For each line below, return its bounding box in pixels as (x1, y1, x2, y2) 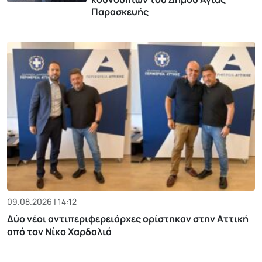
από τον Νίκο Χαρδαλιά (7, 225, 112, 238)
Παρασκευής (91, 5, 149, 19)
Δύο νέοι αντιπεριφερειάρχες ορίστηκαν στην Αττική (7, 212, 249, 225)
